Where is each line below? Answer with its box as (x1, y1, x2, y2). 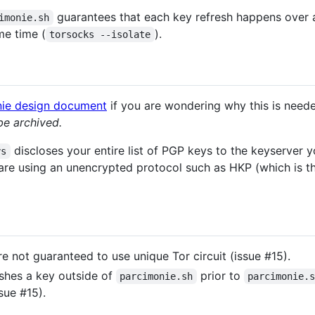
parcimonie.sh (120, 271, 193, 283)
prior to (196, 269, 244, 283)
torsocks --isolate (49, 28, 151, 40)
